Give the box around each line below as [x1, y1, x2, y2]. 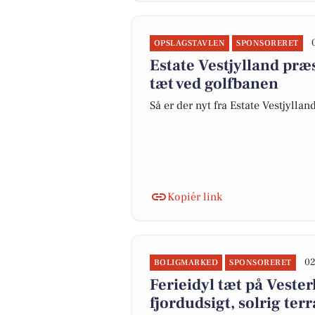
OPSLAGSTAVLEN [154, 38, 226, 49]
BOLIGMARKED [154, 257, 219, 268]
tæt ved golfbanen [150, 74, 278, 94]
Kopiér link [167, 190, 222, 204]
